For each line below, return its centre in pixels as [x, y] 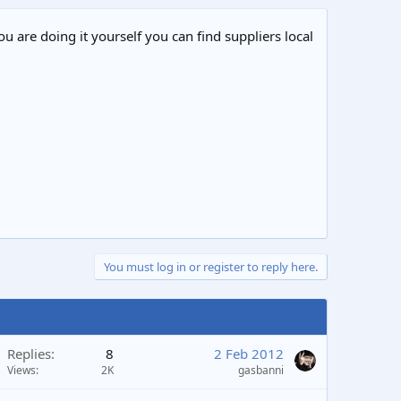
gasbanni [261, 370]
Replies [29, 353]
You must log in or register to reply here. [211, 266]
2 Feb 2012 [249, 353]
